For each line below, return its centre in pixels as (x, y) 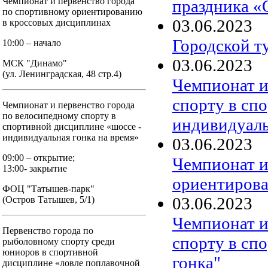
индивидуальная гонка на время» (71, 137)
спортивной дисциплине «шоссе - (73, 127)
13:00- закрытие (35, 168)
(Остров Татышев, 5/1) (48, 200)
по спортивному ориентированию (74, 12)
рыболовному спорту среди (59, 241)
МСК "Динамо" (35, 63)
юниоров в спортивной (50, 252)
